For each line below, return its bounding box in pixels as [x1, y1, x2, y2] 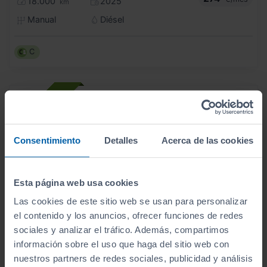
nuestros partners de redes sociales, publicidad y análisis [14, 253, 253, 263]
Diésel [98, 14, 125, 25]
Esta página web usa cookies [14, 177, 138, 188]
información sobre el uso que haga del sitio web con [14, 238, 229, 249]
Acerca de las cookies [161, 135, 253, 145]
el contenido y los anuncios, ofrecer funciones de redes [14, 210, 244, 221]
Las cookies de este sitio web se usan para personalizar [14, 195, 248, 206]
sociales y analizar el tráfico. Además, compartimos [14, 224, 229, 235]
